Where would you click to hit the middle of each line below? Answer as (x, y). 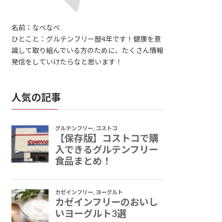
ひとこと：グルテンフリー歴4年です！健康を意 (86, 39)
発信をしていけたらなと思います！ (67, 62)
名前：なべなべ (36, 28)
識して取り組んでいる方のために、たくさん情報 (88, 51)
